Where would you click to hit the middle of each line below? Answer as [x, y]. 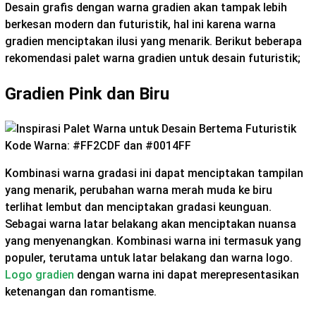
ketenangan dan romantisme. [82, 292]
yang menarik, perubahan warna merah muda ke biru [139, 190]
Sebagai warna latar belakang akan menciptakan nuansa [151, 224]
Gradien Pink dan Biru [89, 93]
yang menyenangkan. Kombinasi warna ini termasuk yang [153, 241]
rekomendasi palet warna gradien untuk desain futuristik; [154, 58]
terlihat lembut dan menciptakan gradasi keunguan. [138, 207]
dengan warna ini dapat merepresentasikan [187, 275]
